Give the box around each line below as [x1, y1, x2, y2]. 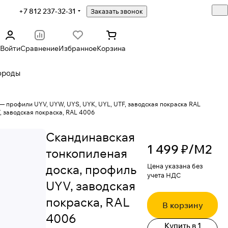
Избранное [59, 44, 97, 53]
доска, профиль [46, 162, 136, 177]
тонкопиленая [46, 146, 127, 161]
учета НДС [147, 171, 181, 179]
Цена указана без [147, 162, 203, 170]
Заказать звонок [90, 7, 143, 15]
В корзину [162, 200, 203, 210]
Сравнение [20, 44, 59, 53]
